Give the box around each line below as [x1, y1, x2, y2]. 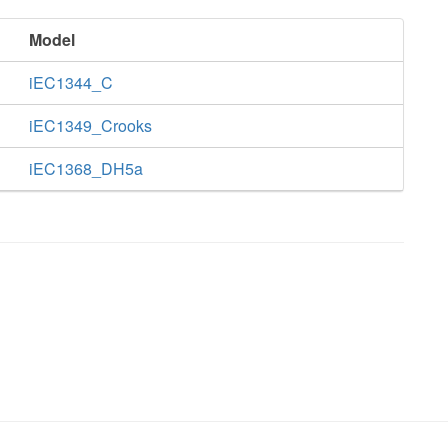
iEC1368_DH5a [29, 157, 143, 180]
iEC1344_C [29, 71, 113, 94]
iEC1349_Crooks [29, 114, 152, 137]
